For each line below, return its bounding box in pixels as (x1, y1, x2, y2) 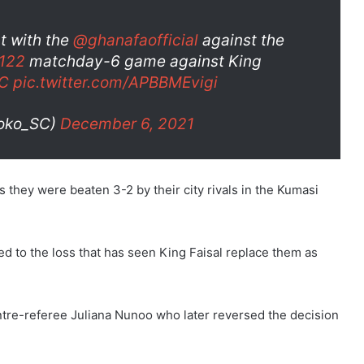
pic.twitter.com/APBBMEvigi (13, 72, 218, 92)
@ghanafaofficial (73, 30, 198, 50)
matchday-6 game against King (25, 51, 262, 71)
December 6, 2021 (60, 114, 194, 133)
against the (198, 30, 284, 50)
